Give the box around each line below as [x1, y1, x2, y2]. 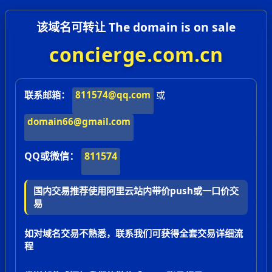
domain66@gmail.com [27, 115, 131, 127]
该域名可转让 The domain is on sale [36, 19, 236, 35]
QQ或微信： [24, 149, 79, 163]
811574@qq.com [75, 88, 151, 101]
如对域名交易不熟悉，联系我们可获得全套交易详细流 [24, 227, 243, 240]
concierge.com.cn [49, 41, 223, 67]
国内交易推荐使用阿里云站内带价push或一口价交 [33, 185, 239, 197]
